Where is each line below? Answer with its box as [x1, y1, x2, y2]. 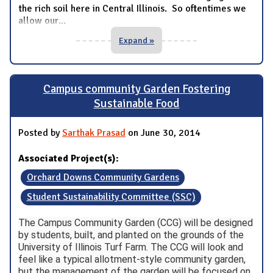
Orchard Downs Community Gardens [26, 171, 179, 184]
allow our [18, 15, 58, 27]
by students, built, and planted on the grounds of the [18, 229, 244, 241]
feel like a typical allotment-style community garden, [18, 253, 246, 265]
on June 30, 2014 [126, 126, 200, 139]
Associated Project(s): [18, 152, 121, 165]
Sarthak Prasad [62, 126, 126, 139]
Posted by [18, 126, 62, 139]
